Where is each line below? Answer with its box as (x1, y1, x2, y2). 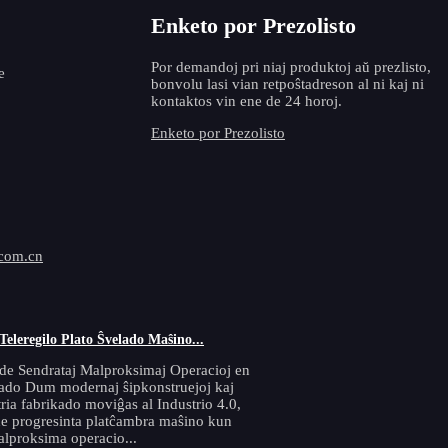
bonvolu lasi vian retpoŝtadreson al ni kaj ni (151, 76, 424, 92)
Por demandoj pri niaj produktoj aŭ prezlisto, (151, 59, 431, 75)
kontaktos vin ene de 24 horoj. (151, 93, 342, 109)
